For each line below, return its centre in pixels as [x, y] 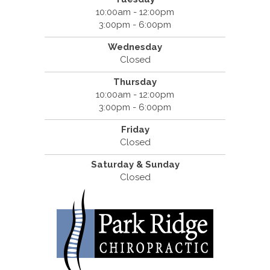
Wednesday [135, 47]
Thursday [135, 82]
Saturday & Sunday [135, 164]
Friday [135, 129]
